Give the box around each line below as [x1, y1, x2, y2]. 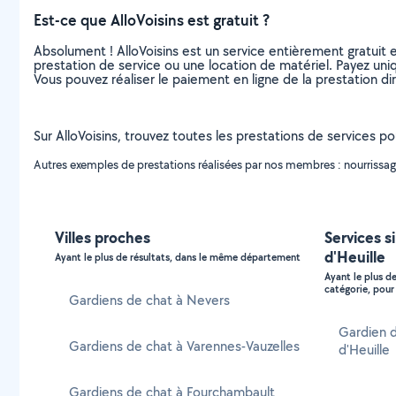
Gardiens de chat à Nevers [69, 291, 230, 309]
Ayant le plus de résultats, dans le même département [55, 250, 301, 264]
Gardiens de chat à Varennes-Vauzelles [69, 337, 300, 355]
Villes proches [55, 226, 150, 248]
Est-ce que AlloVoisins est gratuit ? [34, 10, 270, 30]
